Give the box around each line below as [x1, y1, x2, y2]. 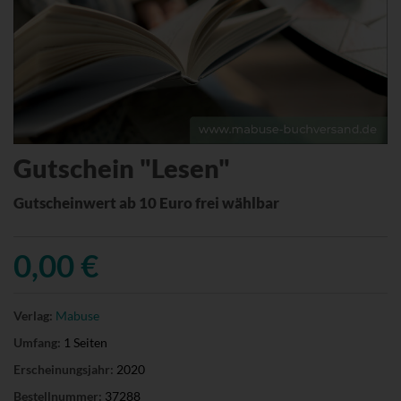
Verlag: [13, 307, 53, 323]
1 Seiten [61, 334, 107, 350]
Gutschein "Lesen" [13, 151, 230, 183]
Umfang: [13, 334, 61, 350]
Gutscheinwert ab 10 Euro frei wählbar [13, 192, 279, 212]
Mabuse [55, 307, 99, 323]
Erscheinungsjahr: [13, 361, 114, 377]
